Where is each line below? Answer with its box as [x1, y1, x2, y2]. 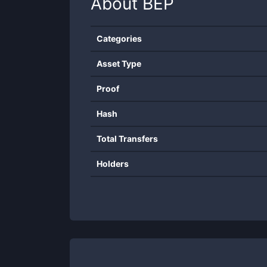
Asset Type [97, 58, 141, 69]
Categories [97, 33, 142, 44]
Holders [97, 159, 129, 169]
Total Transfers [97, 133, 158, 144]
